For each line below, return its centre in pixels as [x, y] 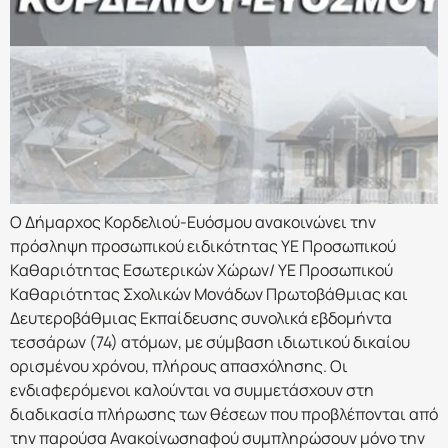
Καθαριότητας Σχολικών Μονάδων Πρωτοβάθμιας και [209, 293]
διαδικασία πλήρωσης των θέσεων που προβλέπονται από [224, 413]
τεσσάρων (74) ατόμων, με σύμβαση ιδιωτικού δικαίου [210, 341]
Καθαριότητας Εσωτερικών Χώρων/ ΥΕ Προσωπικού [201, 269]
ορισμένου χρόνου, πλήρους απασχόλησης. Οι [179, 365]
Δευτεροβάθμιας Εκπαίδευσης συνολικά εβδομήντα [201, 317]
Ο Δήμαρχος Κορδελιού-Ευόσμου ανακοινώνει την [193, 221]
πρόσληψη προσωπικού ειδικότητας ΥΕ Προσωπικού [203, 245]
